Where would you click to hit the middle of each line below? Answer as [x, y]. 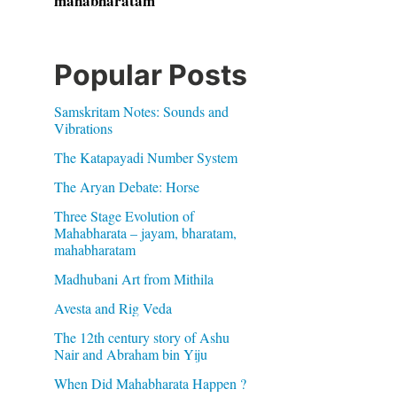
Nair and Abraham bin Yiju [130, 354]
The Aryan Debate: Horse [126, 187]
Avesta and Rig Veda [113, 308]
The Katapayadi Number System [145, 157]
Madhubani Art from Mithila [133, 279]
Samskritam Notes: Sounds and [141, 111]
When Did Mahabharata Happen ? [150, 383]
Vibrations [83, 128]
